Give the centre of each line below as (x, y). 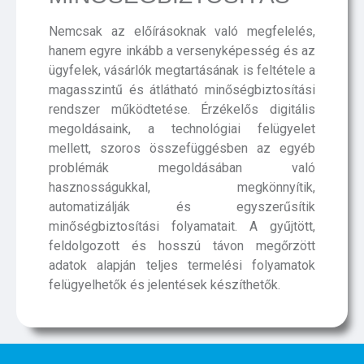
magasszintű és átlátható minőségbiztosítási (182, 90)
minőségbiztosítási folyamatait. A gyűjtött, (182, 226)
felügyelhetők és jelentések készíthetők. (165, 285)
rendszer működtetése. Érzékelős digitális (182, 109)
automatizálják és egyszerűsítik (182, 207)
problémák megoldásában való (182, 168)
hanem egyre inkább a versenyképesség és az (182, 51)
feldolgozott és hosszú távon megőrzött (182, 246)
